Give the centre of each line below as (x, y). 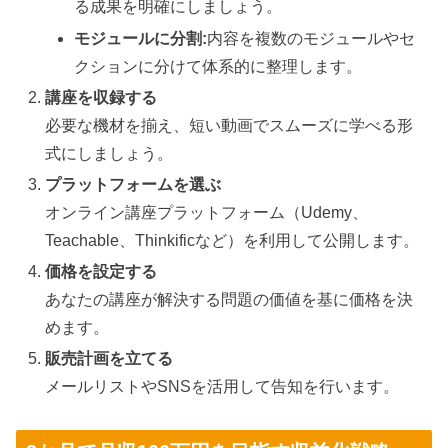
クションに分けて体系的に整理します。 (218, 66)
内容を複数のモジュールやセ (311, 38)
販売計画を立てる (109, 359)
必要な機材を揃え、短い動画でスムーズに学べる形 (229, 125)
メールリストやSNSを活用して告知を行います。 (222, 387)
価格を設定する (101, 272)
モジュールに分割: (141, 38)
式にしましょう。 (109, 153)
